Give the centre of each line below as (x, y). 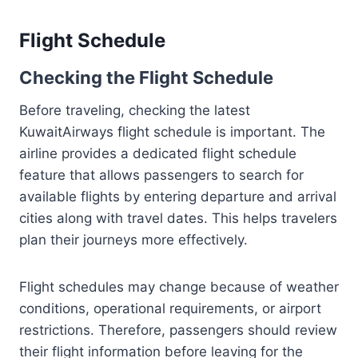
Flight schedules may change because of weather (179, 287)
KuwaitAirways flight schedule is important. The (172, 132)
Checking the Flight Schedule (146, 78)
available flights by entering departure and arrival (178, 197)
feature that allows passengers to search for (161, 175)
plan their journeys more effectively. (133, 240)
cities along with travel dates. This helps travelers (178, 218)
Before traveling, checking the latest (135, 110)
